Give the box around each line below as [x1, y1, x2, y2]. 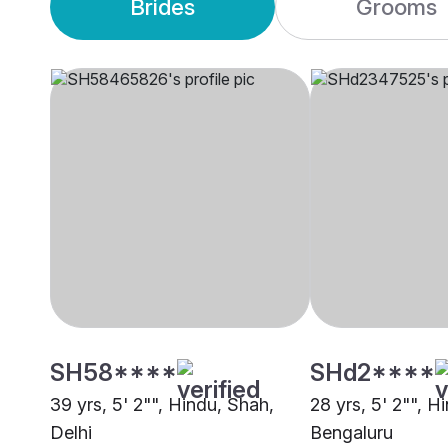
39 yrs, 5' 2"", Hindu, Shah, [50, 394, 274, 416]
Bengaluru [310, 422, 393, 444]
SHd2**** [310, 358, 435, 388]
